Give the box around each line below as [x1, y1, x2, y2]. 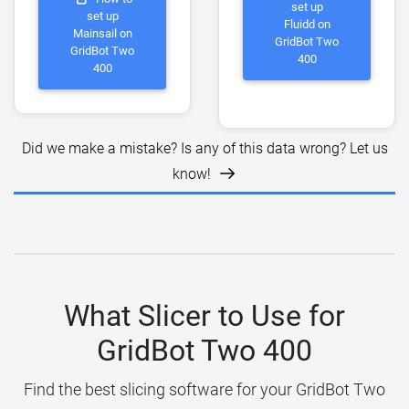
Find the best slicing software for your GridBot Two [24, 379, 385, 399]
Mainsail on [72, 26, 132, 41]
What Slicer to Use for [64, 298, 345, 333]
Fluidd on [283, 17, 330, 32]
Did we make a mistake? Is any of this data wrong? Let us [21, 139, 388, 157]
